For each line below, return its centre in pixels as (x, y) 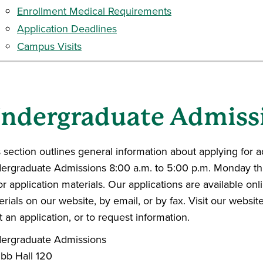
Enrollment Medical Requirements (94, 11)
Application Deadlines (67, 29)
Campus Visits (49, 46)
